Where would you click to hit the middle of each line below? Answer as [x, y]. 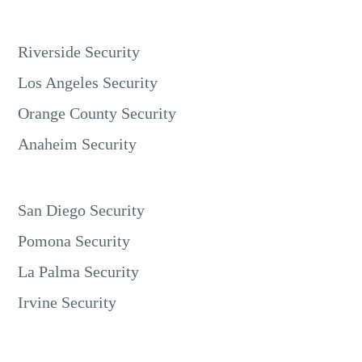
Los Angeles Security [88, 82]
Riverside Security [79, 51]
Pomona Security [74, 240]
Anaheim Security [78, 143]
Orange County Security [97, 113]
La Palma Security [79, 271]
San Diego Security [82, 210]
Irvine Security [67, 302]
